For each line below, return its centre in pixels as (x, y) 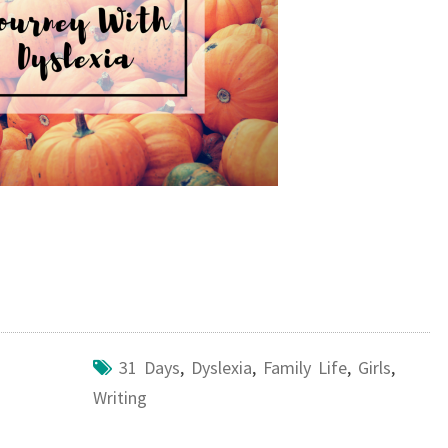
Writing (119, 397)
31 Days (149, 367)
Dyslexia (221, 367)
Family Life (304, 367)
